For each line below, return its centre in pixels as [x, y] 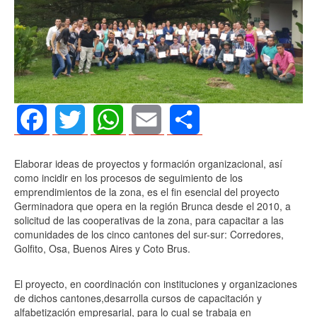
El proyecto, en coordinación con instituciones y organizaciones [156, 283]
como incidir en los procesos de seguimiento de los [128, 177]
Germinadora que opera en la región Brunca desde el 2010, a [152, 206]
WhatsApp [120, 149]
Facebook [42, 149]
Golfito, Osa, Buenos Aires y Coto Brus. [102, 248]
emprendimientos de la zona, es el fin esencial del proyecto [147, 191]
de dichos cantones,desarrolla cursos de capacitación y [138, 298]
